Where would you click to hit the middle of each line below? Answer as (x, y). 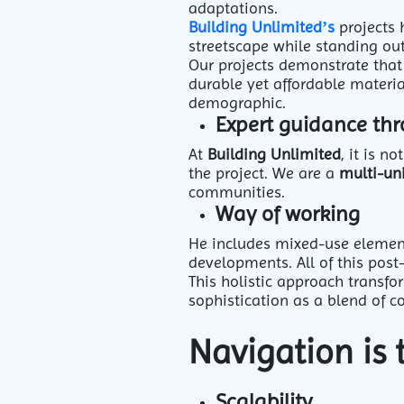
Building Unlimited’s (262, 27)
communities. (239, 192)
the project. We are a (264, 173)
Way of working (290, 214)
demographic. (237, 102)
